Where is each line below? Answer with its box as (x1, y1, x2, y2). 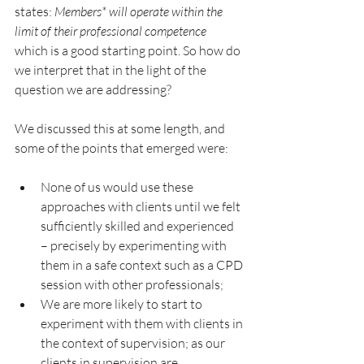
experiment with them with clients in (41, 315, 245, 331)
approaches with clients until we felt (41, 198, 243, 214)
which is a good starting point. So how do (15, 42, 243, 58)
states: (15, 3, 54, 19)
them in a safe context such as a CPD (41, 257, 245, 273)
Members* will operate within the (54, 3, 225, 19)
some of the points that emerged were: (15, 140, 228, 156)
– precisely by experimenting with (41, 237, 229, 253)
